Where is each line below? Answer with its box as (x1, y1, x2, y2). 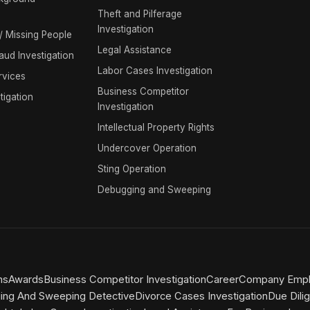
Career (206, 273, 239, 286)
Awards (8, 273, 44, 286)
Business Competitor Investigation (44, 273, 206, 286)
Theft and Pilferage (98, 8, 183, 19)
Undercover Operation (98, 143, 197, 154)
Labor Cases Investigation (98, 65, 213, 76)
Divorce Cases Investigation (135, 290, 268, 302)
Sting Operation (98, 163, 167, 174)
